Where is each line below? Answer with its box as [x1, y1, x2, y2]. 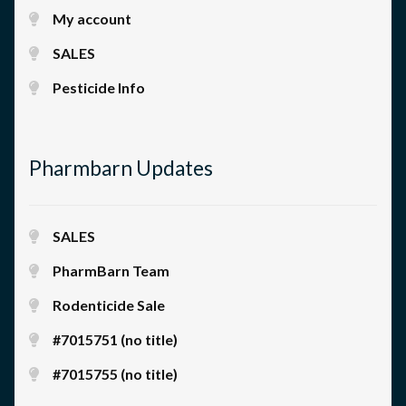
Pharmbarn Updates [29, 155, 213, 180]
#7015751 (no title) [52, 330, 178, 348]
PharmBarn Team [52, 261, 169, 279]
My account [52, 10, 131, 28]
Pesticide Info [52, 79, 145, 97]
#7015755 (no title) [52, 364, 178, 382]
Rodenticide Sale [52, 295, 165, 314]
